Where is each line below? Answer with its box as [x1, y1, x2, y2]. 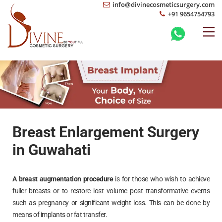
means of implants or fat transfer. [12, 210, 107, 219]
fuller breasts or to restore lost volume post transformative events [12, 186, 210, 195]
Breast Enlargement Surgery [12, 123, 199, 141]
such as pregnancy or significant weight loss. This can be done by [12, 198, 210, 207]
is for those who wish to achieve [113, 174, 210, 183]
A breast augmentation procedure [12, 174, 113, 183]
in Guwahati [12, 141, 91, 159]
